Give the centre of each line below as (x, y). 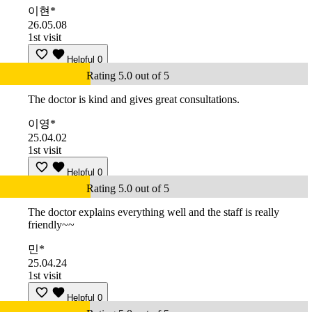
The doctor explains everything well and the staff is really (154, 212)
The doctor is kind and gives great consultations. (134, 100)
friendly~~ (51, 225)
